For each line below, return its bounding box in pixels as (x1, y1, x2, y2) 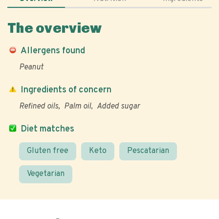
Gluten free (27, 146, 68, 156)
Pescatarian (127, 146, 169, 156)
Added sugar (97, 102, 140, 111)
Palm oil (64, 102, 91, 111)
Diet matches (21, 124, 74, 135)
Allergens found (21, 45, 85, 57)
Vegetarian (27, 169, 65, 179)
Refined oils (19, 102, 58, 111)
